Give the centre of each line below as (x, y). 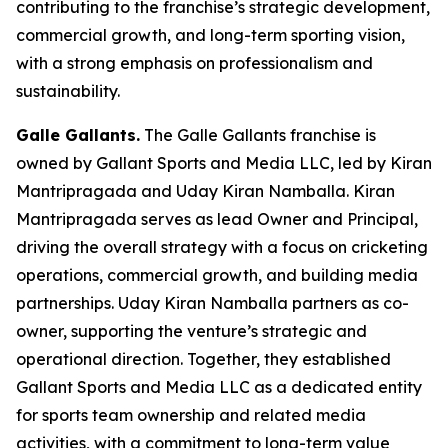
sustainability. (68, 91)
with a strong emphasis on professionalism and (194, 63)
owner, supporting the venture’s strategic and (191, 331)
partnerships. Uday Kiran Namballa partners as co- (212, 303)
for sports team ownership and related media (191, 415)
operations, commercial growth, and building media (217, 275)
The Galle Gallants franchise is (258, 135)
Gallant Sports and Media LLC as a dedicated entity (219, 387)
